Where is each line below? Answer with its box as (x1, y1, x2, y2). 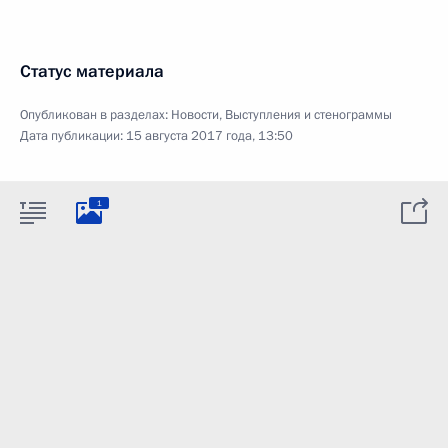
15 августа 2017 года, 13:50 (126, 127, 293, 145)
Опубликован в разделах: (20, 106, 171, 124)
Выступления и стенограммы (225, 106, 392, 124)
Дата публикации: (20, 127, 126, 145)
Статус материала (20, 60, 164, 83)
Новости (171, 106, 219, 124)
